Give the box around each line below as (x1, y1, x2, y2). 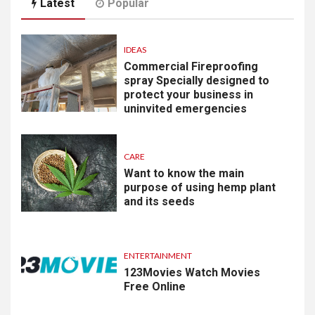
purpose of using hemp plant (123, 180, 276, 194)
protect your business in (123, 87, 253, 101)
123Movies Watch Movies (123, 265, 260, 279)
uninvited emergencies (123, 101, 247, 115)
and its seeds (123, 194, 195, 208)
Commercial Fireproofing (123, 59, 258, 73)
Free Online (123, 279, 186, 293)
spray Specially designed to (123, 73, 269, 87)
